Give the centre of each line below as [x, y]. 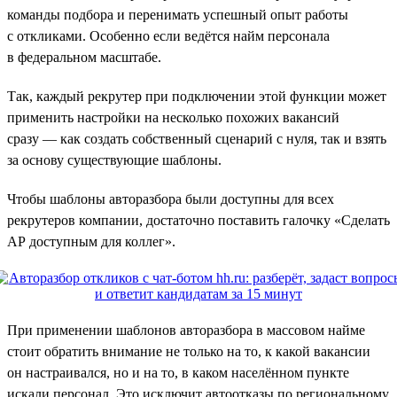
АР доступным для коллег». [91, 241]
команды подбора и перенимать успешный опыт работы [178, 14]
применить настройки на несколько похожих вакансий [173, 117]
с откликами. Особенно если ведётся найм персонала [168, 35]
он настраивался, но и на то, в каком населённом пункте [178, 372]
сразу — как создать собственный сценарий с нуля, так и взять [197, 138]
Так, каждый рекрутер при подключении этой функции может [197, 96]
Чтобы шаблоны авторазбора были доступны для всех [171, 198]
